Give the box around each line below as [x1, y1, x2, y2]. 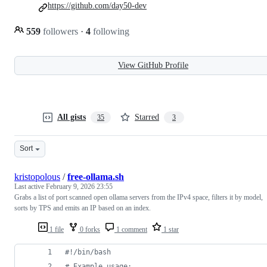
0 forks [78, 225, 100, 234]
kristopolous [14, 171, 60, 182]
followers [41, 26, 80, 36]
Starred [135, 112, 159, 122]
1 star [162, 225, 179, 234]
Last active [14, 182, 46, 191]
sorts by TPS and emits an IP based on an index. [14, 203, 151, 212]
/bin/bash [73, 247, 111, 256]
